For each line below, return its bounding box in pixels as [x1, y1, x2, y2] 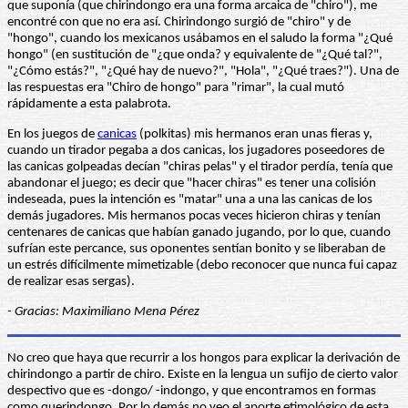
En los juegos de [7, 127, 97, 142]
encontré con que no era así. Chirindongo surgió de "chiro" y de [7, 15, 351, 30]
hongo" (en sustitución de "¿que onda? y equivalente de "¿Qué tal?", [7, 48, 382, 63]
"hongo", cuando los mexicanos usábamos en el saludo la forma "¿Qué [7, 32, 393, 46]
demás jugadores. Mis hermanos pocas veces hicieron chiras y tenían [7, 209, 381, 224]
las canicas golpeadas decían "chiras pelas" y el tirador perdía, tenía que [7, 160, 393, 175]
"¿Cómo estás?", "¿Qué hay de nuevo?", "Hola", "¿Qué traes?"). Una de [7, 65, 399, 79]
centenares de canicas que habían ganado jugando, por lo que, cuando [7, 226, 391, 240]
